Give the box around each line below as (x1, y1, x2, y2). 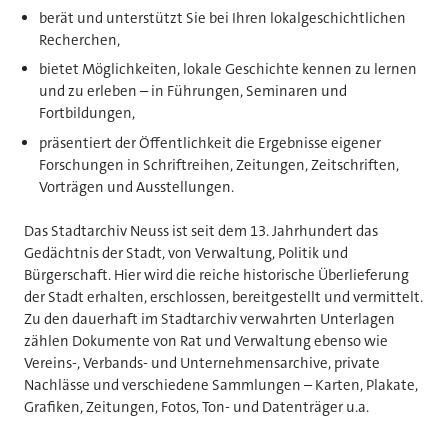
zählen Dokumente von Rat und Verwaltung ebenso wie (24, 331, 388, 352)
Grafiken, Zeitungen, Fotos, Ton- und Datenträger (24, 397, 346, 418)
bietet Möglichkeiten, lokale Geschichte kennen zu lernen (38, 59, 417, 80)
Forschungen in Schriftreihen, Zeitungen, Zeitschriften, (38, 154, 399, 175)
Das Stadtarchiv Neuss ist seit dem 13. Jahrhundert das (24, 221, 378, 242)
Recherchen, (38, 29, 120, 50)
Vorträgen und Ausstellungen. (38, 176, 234, 197)
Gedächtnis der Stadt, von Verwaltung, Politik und (24, 243, 348, 264)
